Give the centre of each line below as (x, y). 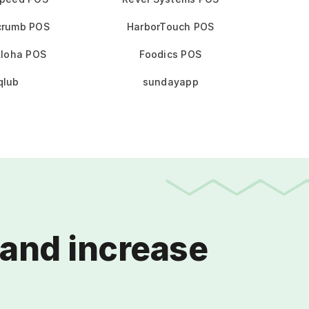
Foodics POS (171, 54)
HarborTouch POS (170, 27)
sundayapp (170, 82)
